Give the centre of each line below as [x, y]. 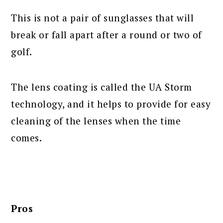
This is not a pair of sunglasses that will [103, 17]
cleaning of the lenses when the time [96, 120]
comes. [27, 137]
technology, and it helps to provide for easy [111, 104]
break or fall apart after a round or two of [107, 34]
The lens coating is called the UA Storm [102, 87]
